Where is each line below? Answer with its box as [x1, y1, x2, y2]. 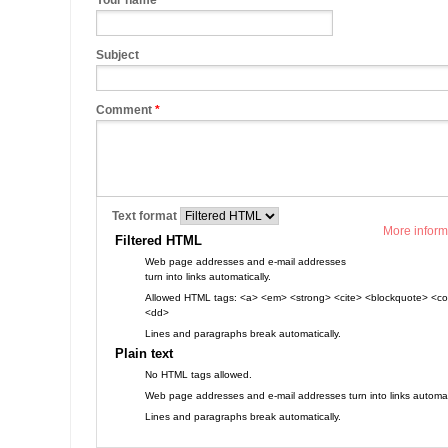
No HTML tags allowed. [145, 369, 252, 380]
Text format [112, 209, 180, 223]
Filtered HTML [115, 233, 202, 248]
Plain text [115, 346, 173, 361]
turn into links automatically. [145, 271, 271, 282]
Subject [96, 48, 139, 62]
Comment [96, 103, 155, 117]
